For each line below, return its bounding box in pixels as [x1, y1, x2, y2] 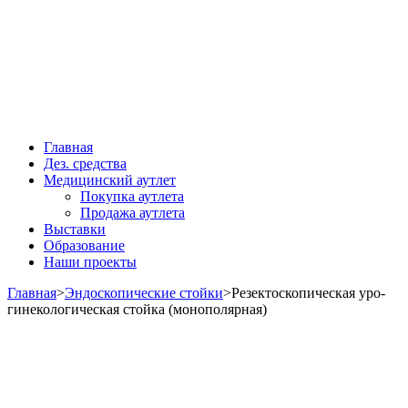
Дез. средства [44, 155, 127, 171]
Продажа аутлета [80, 204, 185, 220]
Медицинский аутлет [44, 171, 176, 188]
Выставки [44, 220, 106, 237]
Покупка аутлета [80, 188, 184, 204]
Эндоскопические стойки [65, 284, 223, 301]
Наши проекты [44, 253, 137, 270]
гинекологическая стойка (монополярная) [7, 301, 267, 317]
